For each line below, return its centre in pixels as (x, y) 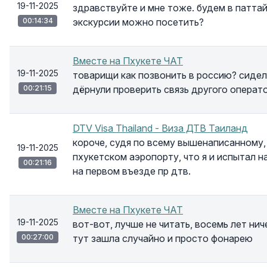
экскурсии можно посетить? (138, 22)
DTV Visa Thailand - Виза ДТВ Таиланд (160, 128)
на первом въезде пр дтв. (132, 171)
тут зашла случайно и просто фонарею (163, 238)
